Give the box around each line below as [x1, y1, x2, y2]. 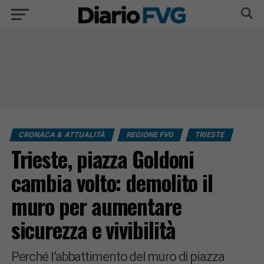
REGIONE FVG [125, 130, 175, 139]
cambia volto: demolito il [11, 166, 213, 199]
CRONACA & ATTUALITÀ [17, 130, 107, 139]
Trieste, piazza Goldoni [11, 143, 194, 175]
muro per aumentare [11, 190, 181, 222]
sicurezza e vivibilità [11, 213, 176, 246]
